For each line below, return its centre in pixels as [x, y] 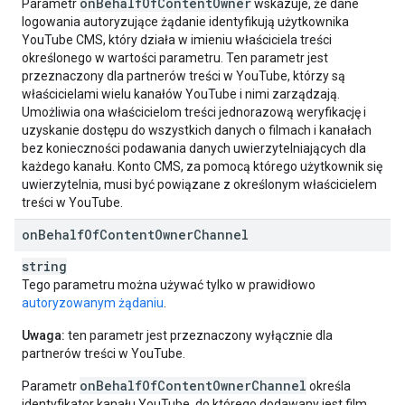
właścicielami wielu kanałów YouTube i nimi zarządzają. [181, 94]
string [44, 266]
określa [329, 386]
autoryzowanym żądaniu [93, 303]
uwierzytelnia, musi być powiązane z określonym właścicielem [199, 184]
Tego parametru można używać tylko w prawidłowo [169, 285]
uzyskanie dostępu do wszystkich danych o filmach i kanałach [197, 130]
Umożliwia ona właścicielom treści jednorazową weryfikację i [194, 112]
